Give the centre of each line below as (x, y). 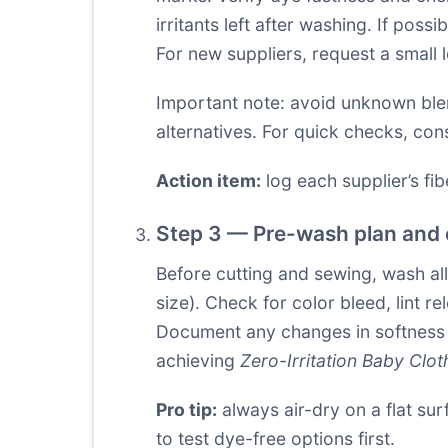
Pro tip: (186, 409)
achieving (198, 360)
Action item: (208, 180)
